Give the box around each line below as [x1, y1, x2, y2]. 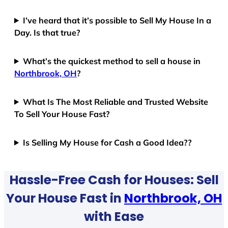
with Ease [84, 208, 144, 225]
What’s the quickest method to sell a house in [23, 55, 201, 66]
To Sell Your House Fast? [14, 108, 110, 119]
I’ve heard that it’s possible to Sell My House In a [23, 15, 212, 25]
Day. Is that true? [14, 27, 80, 38]
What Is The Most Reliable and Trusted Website [23, 96, 209, 107]
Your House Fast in [6, 190, 124, 207]
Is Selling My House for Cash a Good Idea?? [23, 137, 192, 148]
